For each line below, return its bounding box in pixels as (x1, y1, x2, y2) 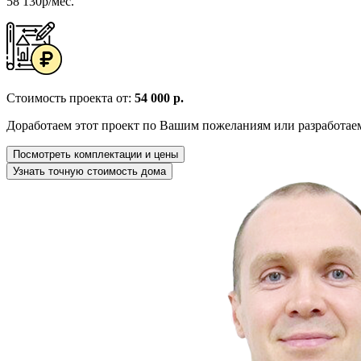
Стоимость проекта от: (6, 90, 135, 105)
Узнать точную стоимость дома (13, 164, 166, 177)
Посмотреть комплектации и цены (13, 147, 178, 160)
